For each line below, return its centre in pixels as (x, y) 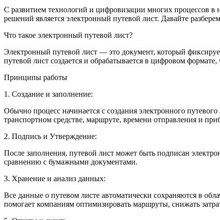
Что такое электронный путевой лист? (68, 35)
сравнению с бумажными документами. (71, 162)
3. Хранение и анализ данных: (56, 179)
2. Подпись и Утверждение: (51, 137)
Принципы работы (36, 78)
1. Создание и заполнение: (49, 94)
